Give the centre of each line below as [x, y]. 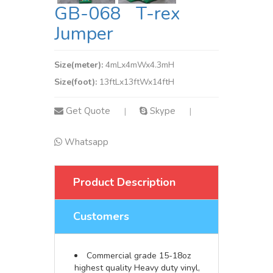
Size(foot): [77, 82]
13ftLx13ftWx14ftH [137, 82]
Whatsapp [87, 142]
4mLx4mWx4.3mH [140, 65]
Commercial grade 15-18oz [139, 256]
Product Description [124, 182]
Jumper [84, 34]
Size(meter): [80, 65]
